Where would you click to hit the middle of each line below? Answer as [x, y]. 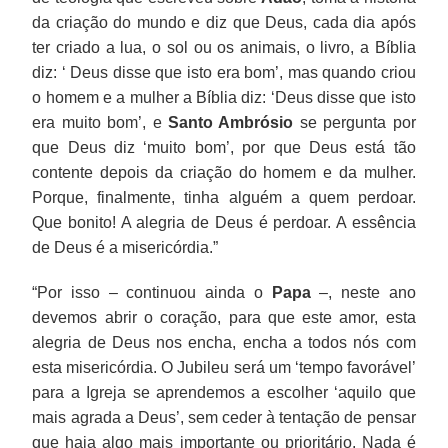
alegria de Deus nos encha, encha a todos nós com [224, 342]
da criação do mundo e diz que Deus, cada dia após [224, 22]
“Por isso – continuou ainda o [152, 292]
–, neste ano [363, 292]
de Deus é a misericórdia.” [125, 247]
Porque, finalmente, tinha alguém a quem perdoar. [224, 197]
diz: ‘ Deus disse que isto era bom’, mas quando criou [224, 72]
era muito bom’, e [100, 122]
